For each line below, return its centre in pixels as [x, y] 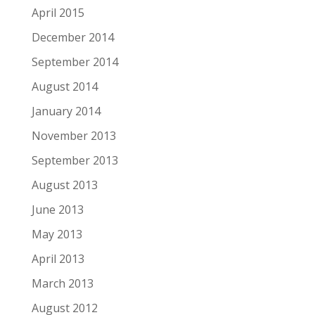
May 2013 [57, 234]
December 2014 [72, 37]
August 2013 [64, 185]
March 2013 [62, 283]
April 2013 [58, 258]
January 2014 [66, 111]
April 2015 [58, 12]
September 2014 [75, 62]
